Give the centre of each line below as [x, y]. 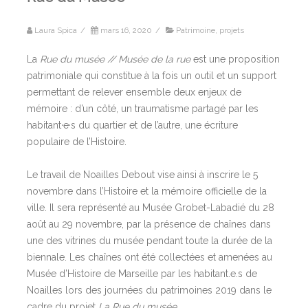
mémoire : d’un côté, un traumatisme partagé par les [143, 108]
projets [232, 30]
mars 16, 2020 [126, 30]
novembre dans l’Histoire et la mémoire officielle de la [147, 191]
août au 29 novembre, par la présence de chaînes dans [149, 224]
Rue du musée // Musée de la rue [115, 59]
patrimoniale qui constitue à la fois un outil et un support [152, 75]
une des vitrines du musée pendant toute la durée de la [150, 240]
